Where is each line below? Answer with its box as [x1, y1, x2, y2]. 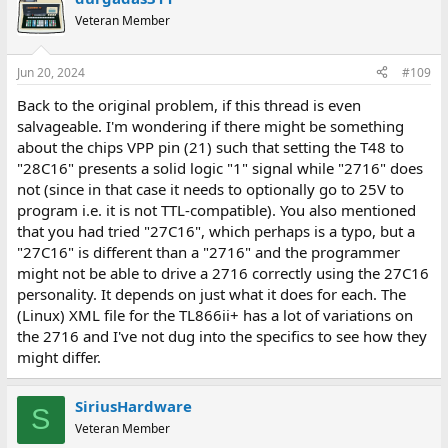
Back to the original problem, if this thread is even [16, 94, 361, 115]
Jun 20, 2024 [16, 63, 85, 81]
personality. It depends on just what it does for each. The [16, 283, 406, 304]
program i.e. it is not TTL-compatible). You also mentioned [16, 199, 416, 220]
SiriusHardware [74, 395, 192, 416]
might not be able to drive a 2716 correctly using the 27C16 [16, 262, 429, 283]
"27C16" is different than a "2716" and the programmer [16, 241, 400, 262]
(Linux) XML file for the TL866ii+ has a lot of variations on [16, 304, 413, 325]
